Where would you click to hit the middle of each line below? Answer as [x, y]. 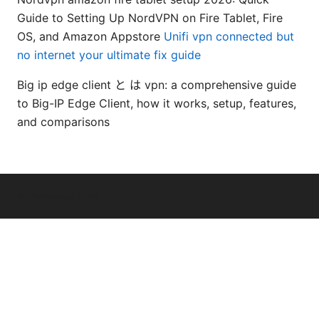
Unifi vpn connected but [229, 36]
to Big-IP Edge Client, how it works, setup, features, [157, 103]
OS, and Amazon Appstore [90, 36]
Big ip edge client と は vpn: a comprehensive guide [157, 84]
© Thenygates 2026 [57, 196]
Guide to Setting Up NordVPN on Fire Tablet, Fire [150, 17]
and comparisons [63, 121]
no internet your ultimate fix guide [109, 54]
